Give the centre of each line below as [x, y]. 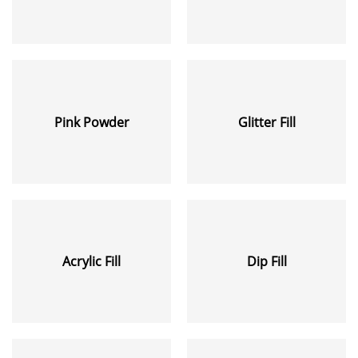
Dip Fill [267, 261]
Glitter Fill [267, 122]
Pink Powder [91, 122]
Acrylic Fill [91, 261]
